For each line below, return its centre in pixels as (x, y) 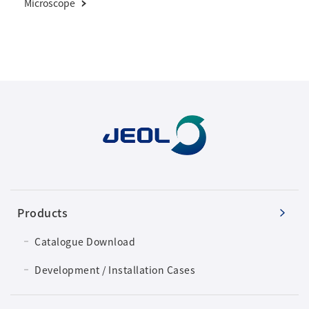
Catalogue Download (85, 241)
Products (42, 212)
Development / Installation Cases (115, 269)
